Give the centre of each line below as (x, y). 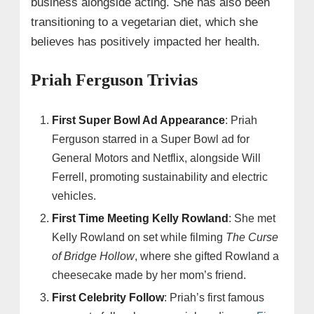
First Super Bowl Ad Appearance (139, 121)
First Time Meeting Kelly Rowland (141, 219)
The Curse (252, 238)
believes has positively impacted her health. (145, 42)
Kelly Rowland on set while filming (139, 238)
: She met (252, 219)
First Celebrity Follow (108, 298)
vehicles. (74, 196)
